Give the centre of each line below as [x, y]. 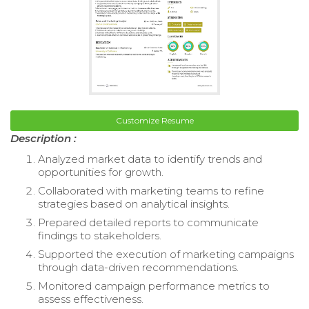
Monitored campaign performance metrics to [154, 286]
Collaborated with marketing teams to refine [151, 191]
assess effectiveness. [91, 299]
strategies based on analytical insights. [134, 204]
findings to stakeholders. [100, 236]
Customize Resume [154, 121]
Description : [43, 139]
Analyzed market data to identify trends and [150, 159]
